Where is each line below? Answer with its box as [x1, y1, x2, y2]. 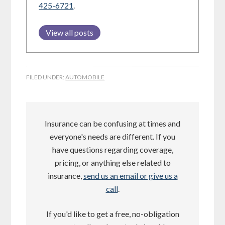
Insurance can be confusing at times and [45, 118, 180, 128]
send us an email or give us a [83, 170, 178, 180]
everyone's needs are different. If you [50, 131, 175, 141]
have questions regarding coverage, [52, 144, 173, 154]
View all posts [46, 27, 94, 37]
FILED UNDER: [26, 73, 66, 81]
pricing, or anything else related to [54, 157, 171, 167]
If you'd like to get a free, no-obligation [46, 208, 179, 218]
